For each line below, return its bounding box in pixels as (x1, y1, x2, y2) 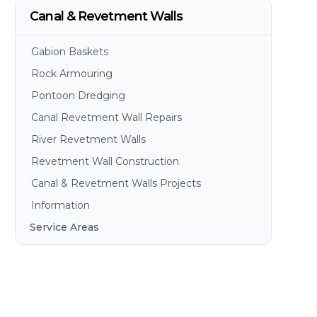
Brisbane (40, 243, 83, 255)
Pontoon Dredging (31, 89, 126, 102)
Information (31, 199, 91, 212)
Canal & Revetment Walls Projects (31, 177, 202, 190)
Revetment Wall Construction (31, 155, 180, 168)
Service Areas (30, 221, 100, 234)
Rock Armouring (31, 67, 113, 80)
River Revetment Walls (31, 133, 146, 146)
